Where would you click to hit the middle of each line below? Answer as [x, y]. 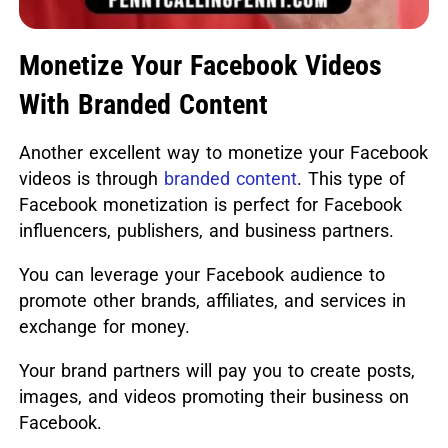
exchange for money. [104, 327]
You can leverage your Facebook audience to [201, 275]
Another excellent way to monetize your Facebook [223, 153]
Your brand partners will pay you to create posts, [216, 371]
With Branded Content [143, 105]
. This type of [350, 179]
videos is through [91, 179]
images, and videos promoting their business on [213, 397]
